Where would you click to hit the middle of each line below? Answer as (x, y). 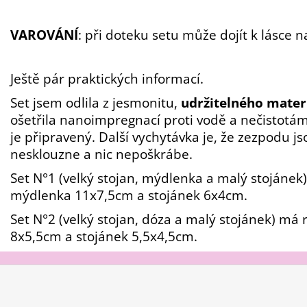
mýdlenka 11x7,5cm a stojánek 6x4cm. (129, 195)
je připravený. (54, 136)
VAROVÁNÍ (44, 34)
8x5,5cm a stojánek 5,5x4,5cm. (104, 236)
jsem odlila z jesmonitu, (105, 102)
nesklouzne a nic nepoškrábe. (101, 153)
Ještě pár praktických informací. (107, 78)
